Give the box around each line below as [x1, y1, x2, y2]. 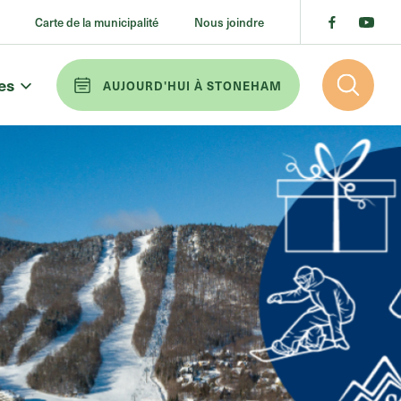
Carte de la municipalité [35, 13, 158, 30]
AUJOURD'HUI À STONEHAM [103, 76, 282, 94]
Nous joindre [194, 13, 264, 30]
